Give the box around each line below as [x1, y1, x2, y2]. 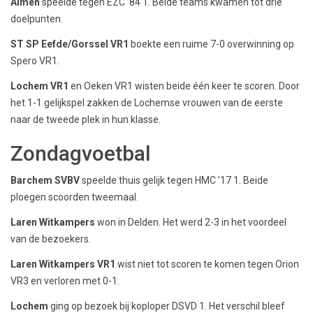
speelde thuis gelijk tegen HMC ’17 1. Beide [80, 174, 268, 186]
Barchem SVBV [10, 174, 80, 186]
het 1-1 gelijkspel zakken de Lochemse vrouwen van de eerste [10, 96, 283, 108]
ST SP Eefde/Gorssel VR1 [10, 38, 131, 50]
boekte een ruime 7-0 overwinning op [131, 38, 294, 50]
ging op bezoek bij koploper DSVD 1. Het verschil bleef [48, 300, 285, 312]
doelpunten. [10, 13, 63, 24]
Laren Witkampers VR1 [10, 258, 117, 270]
